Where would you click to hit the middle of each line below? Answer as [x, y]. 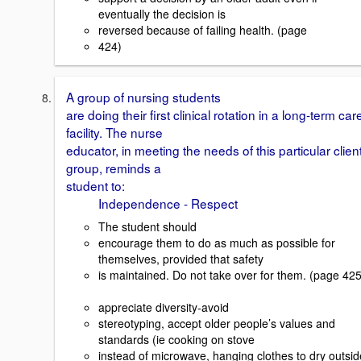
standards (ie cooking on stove [176, 339]
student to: [95, 185]
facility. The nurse [114, 132]
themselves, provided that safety [181, 258]
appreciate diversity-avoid [164, 307]
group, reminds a [114, 167]
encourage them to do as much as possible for [217, 242]
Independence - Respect [152, 203]
